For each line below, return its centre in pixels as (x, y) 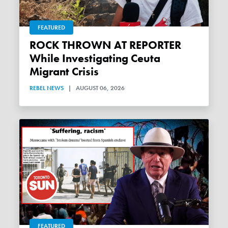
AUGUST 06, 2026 (101, 88)
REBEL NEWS (47, 88)
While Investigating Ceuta (95, 59)
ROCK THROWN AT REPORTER (33, 46)
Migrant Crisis (64, 72)
